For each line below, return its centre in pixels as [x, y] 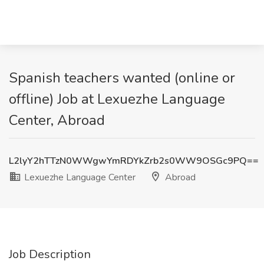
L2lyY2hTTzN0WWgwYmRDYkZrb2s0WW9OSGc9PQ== [134, 161]
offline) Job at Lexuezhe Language [117, 99]
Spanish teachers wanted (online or [122, 78]
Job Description [50, 254]
